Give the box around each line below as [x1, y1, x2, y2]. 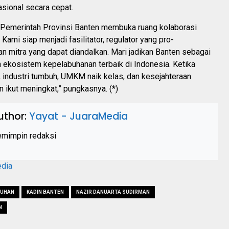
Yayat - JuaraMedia [29, 109, 128, 123]
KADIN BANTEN [27, 189, 64, 195]
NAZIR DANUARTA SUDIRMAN [76, 189, 150, 195]
